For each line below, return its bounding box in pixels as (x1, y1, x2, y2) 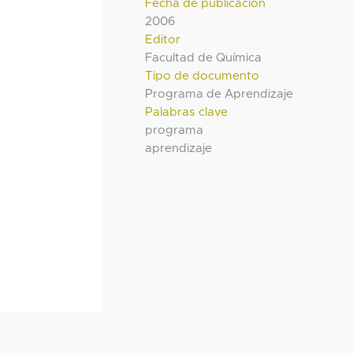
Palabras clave (145, 106, 229, 118)
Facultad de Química (145, 51, 262, 64)
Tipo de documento (145, 69, 260, 82)
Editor (145, 33, 181, 46)
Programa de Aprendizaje (145, 87, 294, 100)
